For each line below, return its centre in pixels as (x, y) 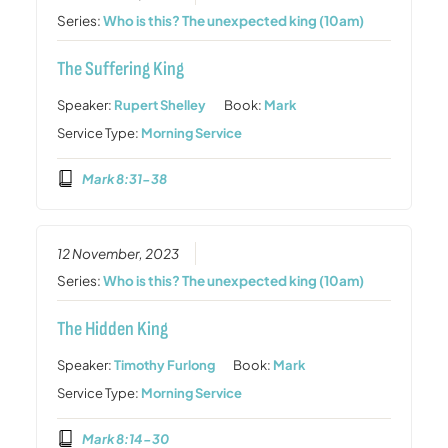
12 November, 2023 (118, 253)
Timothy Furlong (165, 364)
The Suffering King (121, 68)
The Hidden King (113, 328)
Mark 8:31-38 (124, 178)
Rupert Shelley (160, 104)
